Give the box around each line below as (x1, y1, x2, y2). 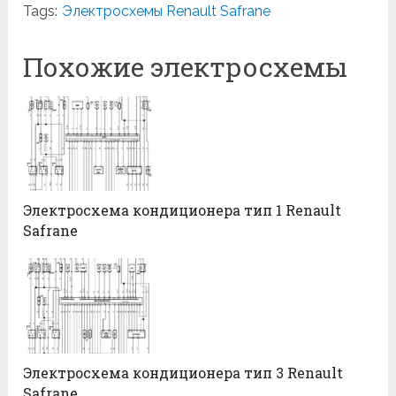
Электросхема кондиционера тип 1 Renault (23, 201, 342, 220)
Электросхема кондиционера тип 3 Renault (23, 362, 344, 382)
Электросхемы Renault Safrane (62, 3, 271, 20)
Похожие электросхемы (23, 49, 348, 85)
